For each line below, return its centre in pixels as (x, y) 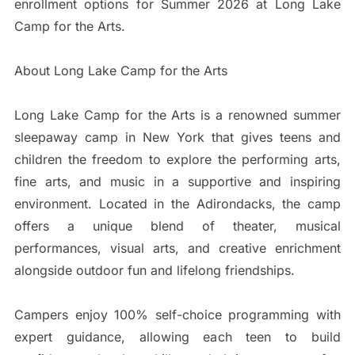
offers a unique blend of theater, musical (177, 226)
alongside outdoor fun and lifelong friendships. (154, 271)
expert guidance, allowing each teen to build (177, 337)
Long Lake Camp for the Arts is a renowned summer (177, 115)
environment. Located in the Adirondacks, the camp (177, 204)
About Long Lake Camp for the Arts (120, 71)
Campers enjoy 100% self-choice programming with (177, 315)
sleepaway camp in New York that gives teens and (177, 137)
